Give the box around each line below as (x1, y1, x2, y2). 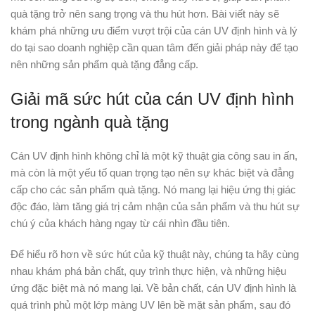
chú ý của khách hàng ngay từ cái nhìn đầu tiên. (11, 217, 230, 229)
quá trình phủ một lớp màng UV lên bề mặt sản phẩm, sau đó (11, 299, 290, 311)
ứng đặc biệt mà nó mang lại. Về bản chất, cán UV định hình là (11, 282, 296, 294)
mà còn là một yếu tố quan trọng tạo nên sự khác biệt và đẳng (11, 167, 294, 179)
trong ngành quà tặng (11, 112, 169, 131)
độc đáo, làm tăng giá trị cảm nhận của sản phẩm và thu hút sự (11, 200, 300, 212)
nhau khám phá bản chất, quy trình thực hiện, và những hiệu (11, 265, 286, 277)
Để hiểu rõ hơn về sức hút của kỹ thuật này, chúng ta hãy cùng (11, 248, 299, 260)
